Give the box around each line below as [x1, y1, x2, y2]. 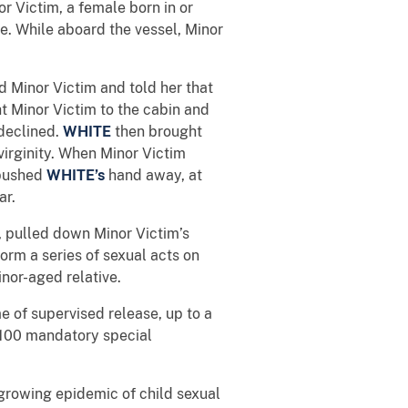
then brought [111, 122, 202, 140]
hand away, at [105, 166, 202, 184]
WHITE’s [46, 166, 105, 184]
